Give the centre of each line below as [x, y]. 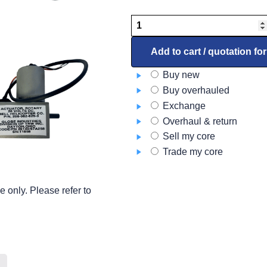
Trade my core [192, 152]
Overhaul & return [199, 121]
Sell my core [188, 136]
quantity [147, 67]
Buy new [180, 75]
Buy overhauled [195, 90]
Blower [145, 22]
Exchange [183, 105]
